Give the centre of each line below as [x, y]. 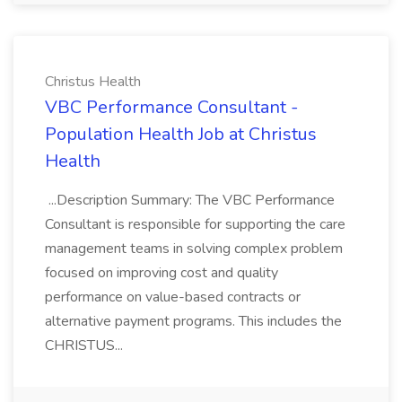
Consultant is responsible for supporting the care [195, 224]
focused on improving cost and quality [162, 273]
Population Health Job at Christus [181, 134]
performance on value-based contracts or [173, 297]
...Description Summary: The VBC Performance [190, 200]
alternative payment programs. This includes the [193, 321]
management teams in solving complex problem [194, 249]
